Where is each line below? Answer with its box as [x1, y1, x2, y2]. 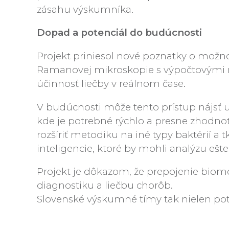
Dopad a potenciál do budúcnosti [37, 27, 202, 39]
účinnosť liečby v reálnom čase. [37, 77, 186, 89]
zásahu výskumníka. [37, 3, 133, 15]
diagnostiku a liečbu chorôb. [37, 179, 173, 192]
